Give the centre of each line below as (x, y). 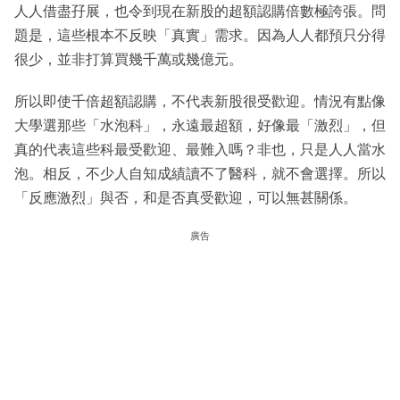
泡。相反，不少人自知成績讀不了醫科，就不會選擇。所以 (200, 174)
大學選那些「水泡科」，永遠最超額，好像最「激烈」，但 (200, 126)
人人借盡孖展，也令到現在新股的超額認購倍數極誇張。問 (200, 12)
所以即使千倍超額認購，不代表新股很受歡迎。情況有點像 (200, 102)
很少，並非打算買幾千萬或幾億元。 (129, 60)
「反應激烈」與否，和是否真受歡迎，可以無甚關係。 (186, 198)
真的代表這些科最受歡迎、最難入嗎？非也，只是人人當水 (200, 150)
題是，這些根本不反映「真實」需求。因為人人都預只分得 (200, 36)
